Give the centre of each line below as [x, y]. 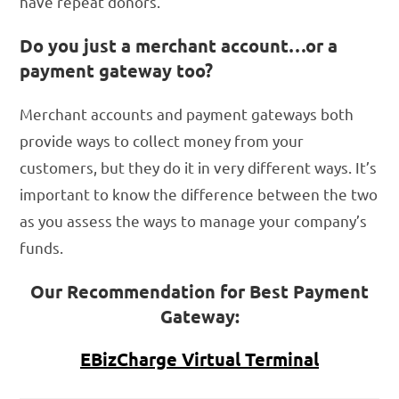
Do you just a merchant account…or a [179, 46]
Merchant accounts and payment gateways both [187, 114]
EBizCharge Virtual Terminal [199, 359]
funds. [42, 248]
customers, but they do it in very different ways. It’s [199, 167]
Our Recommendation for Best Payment [199, 292]
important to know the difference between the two [199, 194]
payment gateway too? [117, 71]
